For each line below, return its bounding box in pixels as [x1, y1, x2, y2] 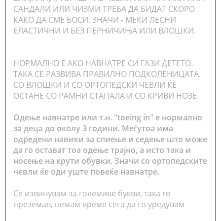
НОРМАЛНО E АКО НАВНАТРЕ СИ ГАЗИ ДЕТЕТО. [13, 57, 193, 69]
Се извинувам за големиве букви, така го [13, 187, 171, 199]
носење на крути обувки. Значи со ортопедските [13, 155, 208, 166]
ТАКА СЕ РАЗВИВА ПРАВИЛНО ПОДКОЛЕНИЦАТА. [13, 68, 201, 79]
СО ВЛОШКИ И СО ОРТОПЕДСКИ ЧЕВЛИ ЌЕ [13, 79, 177, 90]
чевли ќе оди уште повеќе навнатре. [13, 166, 160, 177]
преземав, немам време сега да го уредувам [13, 198, 185, 210]
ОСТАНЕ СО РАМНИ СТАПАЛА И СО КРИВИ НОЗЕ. [13, 90, 199, 101]
